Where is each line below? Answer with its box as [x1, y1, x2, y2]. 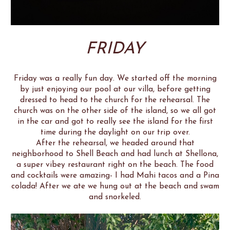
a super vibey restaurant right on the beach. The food [16, 160, 214, 169]
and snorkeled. [89, 193, 141, 201]
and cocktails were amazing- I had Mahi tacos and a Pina [11, 171, 219, 180]
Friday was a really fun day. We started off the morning [13, 74, 217, 83]
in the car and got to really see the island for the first [17, 117, 213, 126]
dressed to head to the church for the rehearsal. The [20, 95, 210, 104]
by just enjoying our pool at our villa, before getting [20, 85, 210, 93]
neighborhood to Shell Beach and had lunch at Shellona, [12, 149, 218, 158]
